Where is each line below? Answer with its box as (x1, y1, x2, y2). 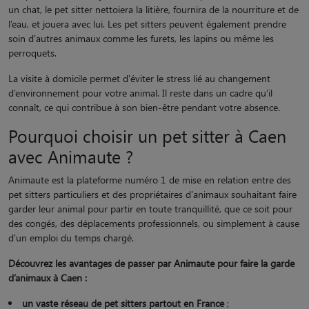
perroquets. (8, 46, 57, 59)
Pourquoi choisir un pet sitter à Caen (8, 123, 286, 147)
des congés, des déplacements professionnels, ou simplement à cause (8, 216, 299, 230)
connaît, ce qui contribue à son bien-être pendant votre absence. (8, 100, 280, 114)
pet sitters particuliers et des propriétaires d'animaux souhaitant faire (8, 187, 297, 201)
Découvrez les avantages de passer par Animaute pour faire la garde (8, 256, 295, 270)
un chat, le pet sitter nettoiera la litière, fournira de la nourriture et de (8, 2, 299, 16)
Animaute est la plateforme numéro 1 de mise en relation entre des (8, 172, 291, 186)
